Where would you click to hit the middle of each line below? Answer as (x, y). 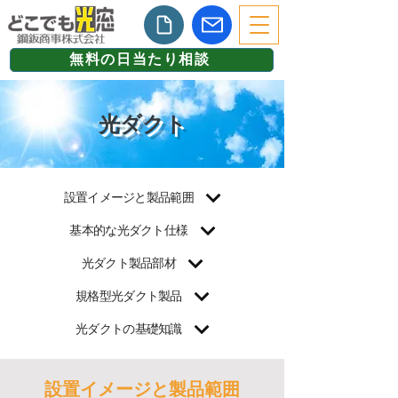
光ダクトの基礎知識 (135, 328)
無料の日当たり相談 (140, 59)
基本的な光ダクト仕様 (135, 230)
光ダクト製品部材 (135, 263)
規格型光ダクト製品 (135, 295)
